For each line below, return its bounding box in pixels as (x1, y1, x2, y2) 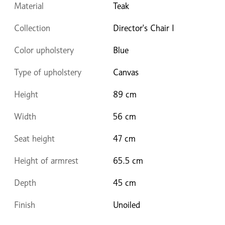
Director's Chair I (113, 23, 174, 33)
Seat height (14, 133, 55, 144)
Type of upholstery (14, 67, 81, 77)
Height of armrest (14, 155, 78, 166)
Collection (14, 23, 50, 33)
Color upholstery (14, 45, 74, 55)
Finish (14, 199, 35, 210)
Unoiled (113, 199, 140, 210)
